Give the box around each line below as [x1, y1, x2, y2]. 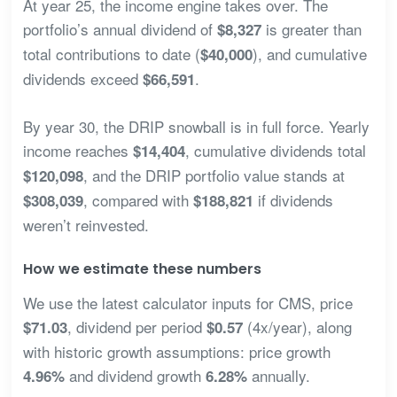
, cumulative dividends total [184, 138, 366, 161]
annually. [246, 364, 310, 387]
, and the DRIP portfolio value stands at [82, 163, 345, 186]
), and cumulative [252, 43, 367, 66]
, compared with [82, 188, 193, 211]
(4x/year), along [242, 315, 352, 339]
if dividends [253, 188, 333, 211]
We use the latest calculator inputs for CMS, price [22, 292, 353, 315]
